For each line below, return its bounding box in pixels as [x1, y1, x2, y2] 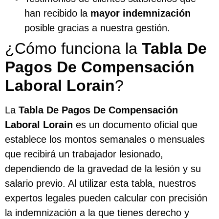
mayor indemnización [90, 7, 191, 19]
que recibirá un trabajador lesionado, [5, 148, 163, 159]
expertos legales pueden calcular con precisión [5, 192, 207, 203]
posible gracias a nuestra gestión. [24, 22, 170, 33]
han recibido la [24, 7, 90, 19]
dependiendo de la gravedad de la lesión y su [5, 163, 201, 174]
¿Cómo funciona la [5, 39, 142, 57]
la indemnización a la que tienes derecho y [5, 207, 189, 218]
